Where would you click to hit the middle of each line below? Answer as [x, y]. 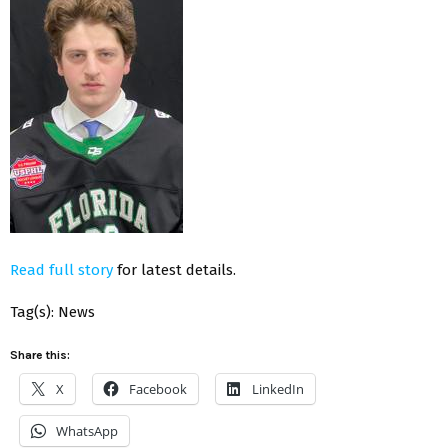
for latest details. [174, 269]
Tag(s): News [52, 311]
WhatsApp [87, 430]
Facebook [158, 388]
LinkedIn [278, 388]
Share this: [40, 354]
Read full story [61, 269]
